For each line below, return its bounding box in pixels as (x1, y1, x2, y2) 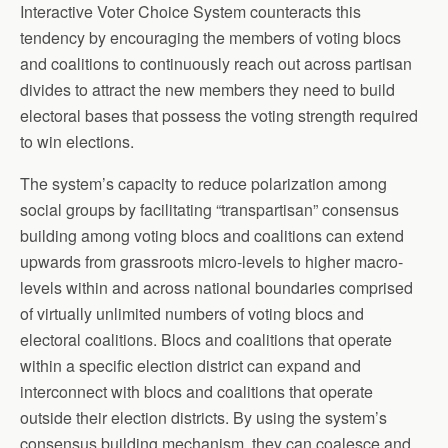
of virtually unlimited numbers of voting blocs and (20, 301, 364, 325)
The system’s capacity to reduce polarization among (20, 171, 387, 195)
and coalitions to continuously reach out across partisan (20, 51, 412, 75)
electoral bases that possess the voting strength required (20, 103, 418, 127)
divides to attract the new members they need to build (20, 77, 395, 101)
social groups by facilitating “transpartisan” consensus (20, 197, 399, 221)
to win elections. (20, 129, 134, 153)
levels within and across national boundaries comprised (20, 275, 413, 299)
